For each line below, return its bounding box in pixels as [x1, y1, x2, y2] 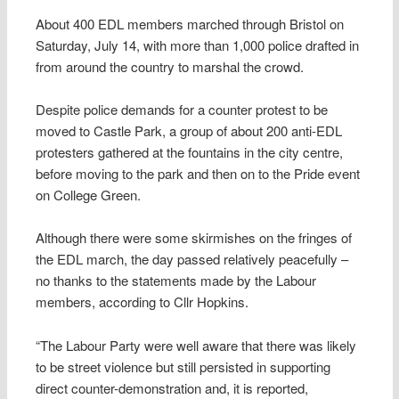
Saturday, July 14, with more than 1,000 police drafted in [36, 35, 360, 54]
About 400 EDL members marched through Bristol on [36, 13, 345, 33]
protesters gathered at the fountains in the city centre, [36, 142, 344, 161]
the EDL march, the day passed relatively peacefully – [36, 249, 349, 269]
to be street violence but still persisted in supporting [36, 356, 331, 376]
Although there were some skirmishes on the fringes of [36, 228, 353, 248]
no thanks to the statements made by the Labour [36, 271, 317, 290]
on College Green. [36, 184, 142, 204]
